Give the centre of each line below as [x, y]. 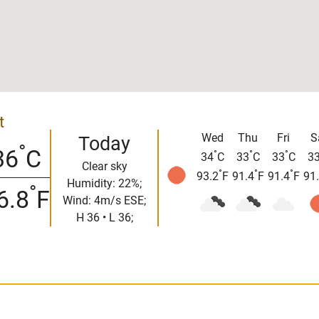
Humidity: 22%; [104, 183]
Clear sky [104, 166]
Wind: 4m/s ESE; [104, 200]
